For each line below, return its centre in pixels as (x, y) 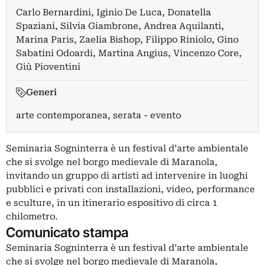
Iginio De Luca (129, 12)
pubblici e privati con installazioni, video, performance (130, 189)
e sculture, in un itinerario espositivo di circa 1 (112, 203)
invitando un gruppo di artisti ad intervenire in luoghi (127, 176)
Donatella (189, 12)
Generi (41, 92)
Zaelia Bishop (110, 40)
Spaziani (35, 26)
